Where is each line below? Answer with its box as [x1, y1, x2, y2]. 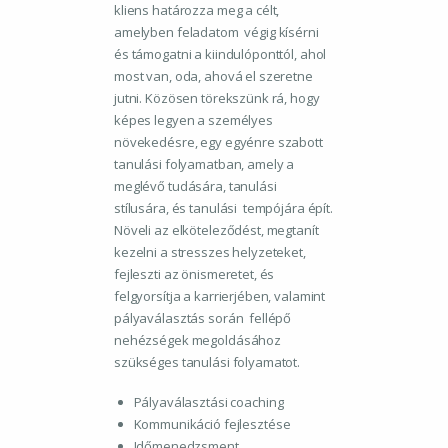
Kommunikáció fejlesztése [133, 414, 294, 433]
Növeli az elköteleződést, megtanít [114, 220, 319, 239]
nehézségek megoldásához [114, 330, 282, 349]
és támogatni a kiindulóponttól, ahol [114, 44, 327, 63]
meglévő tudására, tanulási [114, 176, 277, 195]
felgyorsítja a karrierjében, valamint [114, 286, 326, 305]
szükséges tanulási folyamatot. [114, 352, 303, 371]
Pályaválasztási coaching [133, 392, 287, 411]
